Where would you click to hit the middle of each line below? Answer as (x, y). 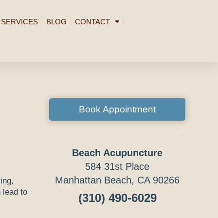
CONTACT (92, 21)
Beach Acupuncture (118, 153)
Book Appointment (118, 109)
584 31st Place (118, 166)
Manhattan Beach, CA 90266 (118, 180)
